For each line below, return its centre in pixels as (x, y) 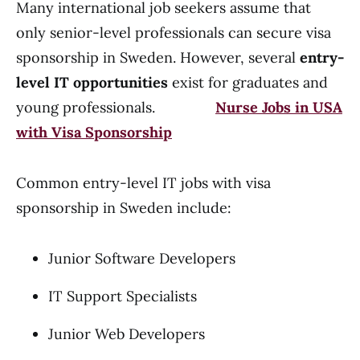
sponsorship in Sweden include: (124, 208)
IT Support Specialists (123, 296)
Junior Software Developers (142, 258)
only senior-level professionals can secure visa (174, 33)
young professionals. (116, 107)
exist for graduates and (248, 82)
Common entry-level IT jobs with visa (143, 183)
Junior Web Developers (127, 334)
